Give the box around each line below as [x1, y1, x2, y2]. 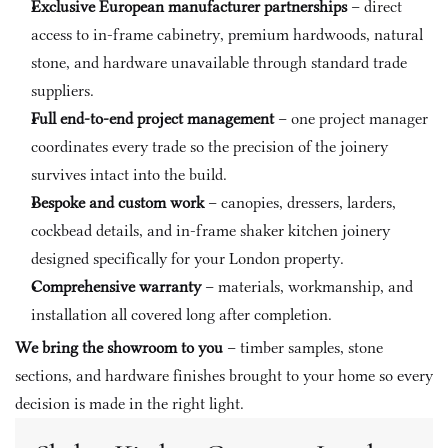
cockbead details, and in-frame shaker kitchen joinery [31, 221, 390, 240]
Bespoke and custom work [31, 193, 204, 212]
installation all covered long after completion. [31, 305, 332, 324]
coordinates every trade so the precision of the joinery [31, 137, 388, 156]
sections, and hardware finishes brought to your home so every [15, 366, 433, 385]
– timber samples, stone [223, 338, 383, 357]
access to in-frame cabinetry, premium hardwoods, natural [31, 25, 423, 44]
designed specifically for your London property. [31, 249, 344, 268]
